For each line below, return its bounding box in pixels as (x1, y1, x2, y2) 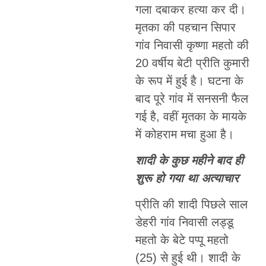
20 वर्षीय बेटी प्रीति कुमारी (135, 56, 249, 69)
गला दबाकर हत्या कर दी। (135, 2, 246, 16)
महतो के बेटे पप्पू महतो (135, 233, 229, 247)
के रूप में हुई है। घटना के (135, 74, 243, 87)
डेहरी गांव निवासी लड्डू (135, 216, 233, 229)
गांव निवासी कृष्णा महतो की (135, 38, 249, 52)
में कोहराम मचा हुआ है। (135, 127, 234, 141)
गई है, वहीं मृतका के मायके (135, 109, 246, 123)
